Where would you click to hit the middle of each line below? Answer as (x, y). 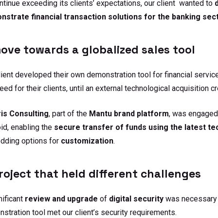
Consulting (29, 113)
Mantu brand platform (129, 113)
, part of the (69, 113)
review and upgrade (61, 199)
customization (87, 141)
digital (120, 199)
